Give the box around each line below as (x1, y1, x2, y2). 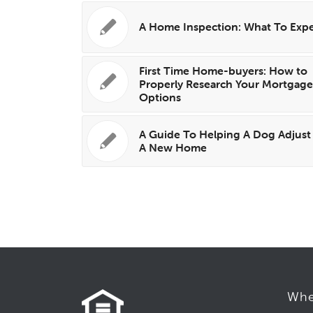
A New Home (139, 140, 208, 154)
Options (139, 89, 182, 104)
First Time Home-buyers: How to (139, 63, 308, 78)
